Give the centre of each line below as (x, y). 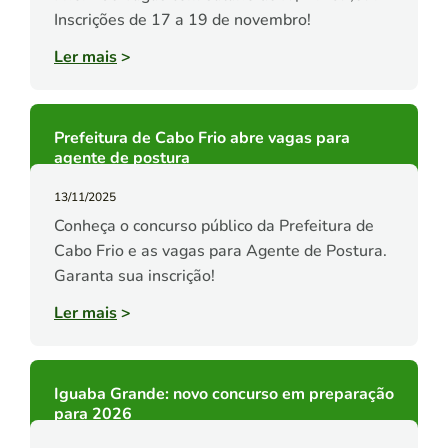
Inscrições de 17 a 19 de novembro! (182, 20)
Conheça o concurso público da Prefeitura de (214, 226)
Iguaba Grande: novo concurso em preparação (224, 394)
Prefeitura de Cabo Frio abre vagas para (202, 138)
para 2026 (93, 414)
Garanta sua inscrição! (134, 276)
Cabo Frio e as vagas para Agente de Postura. (220, 251)
